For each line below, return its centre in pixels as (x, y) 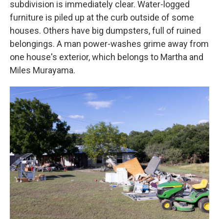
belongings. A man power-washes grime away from (109, 44)
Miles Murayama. (43, 70)
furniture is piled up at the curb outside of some (102, 17)
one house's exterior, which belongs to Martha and (107, 57)
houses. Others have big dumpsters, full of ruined (105, 30)
